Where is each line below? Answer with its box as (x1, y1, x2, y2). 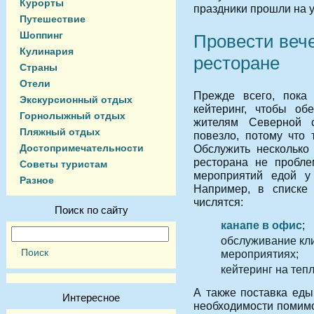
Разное (20, 175, 54, 186)
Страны (20, 62, 57, 73)
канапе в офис (221, 219, 302, 232)
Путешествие (20, 13, 86, 25)
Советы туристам (20, 158, 107, 170)
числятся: (193, 196, 243, 209)
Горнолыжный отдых (20, 110, 125, 121)
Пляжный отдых (20, 126, 100, 137)
